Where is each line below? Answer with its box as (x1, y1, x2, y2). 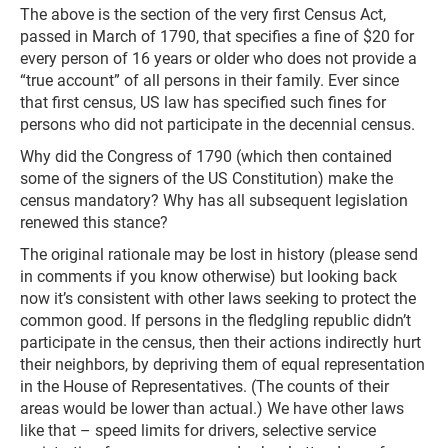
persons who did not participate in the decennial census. (20, 115, 415, 134)
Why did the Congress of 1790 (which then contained (20, 147, 392, 166)
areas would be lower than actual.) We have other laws (20, 399, 404, 418)
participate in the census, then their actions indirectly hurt (20, 333, 421, 352)
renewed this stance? (20, 213, 168, 232)
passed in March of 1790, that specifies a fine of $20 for (20, 27, 414, 46)
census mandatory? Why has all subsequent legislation (20, 191, 408, 210)
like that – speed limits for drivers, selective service (20, 421, 376, 440)
